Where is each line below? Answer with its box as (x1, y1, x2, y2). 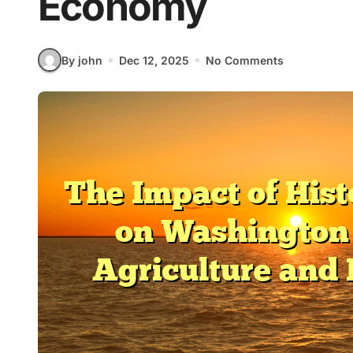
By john (61, 53, 102, 67)
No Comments (206, 53, 284, 67)
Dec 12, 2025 (119, 53, 189, 67)
